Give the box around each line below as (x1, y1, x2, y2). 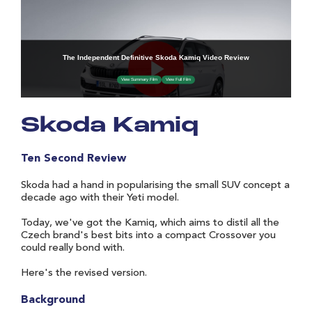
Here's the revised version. (21, 267, 147, 279)
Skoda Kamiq (21, 115, 198, 138)
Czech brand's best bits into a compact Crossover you (21, 230, 276, 241)
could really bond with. (21, 242, 125, 253)
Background (21, 294, 85, 306)
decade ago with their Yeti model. (21, 192, 179, 203)
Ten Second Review (21, 153, 126, 164)
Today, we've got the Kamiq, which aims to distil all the (21, 217, 279, 228)
